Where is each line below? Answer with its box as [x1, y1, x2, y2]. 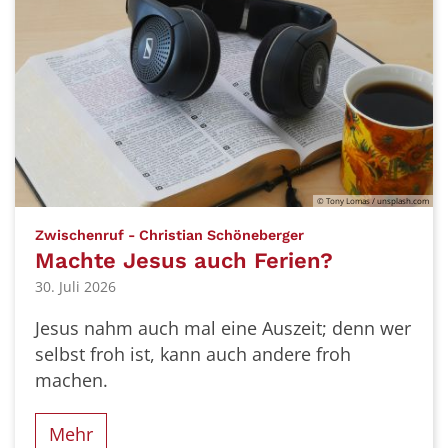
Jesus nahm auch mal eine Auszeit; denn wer [35, 316, 411, 341]
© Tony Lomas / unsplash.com [317, 194, 429, 206]
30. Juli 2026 [35, 277, 116, 297]
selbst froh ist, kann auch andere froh [35, 342, 351, 367]
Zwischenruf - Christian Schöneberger [35, 226, 304, 243]
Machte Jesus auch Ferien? [35, 247, 333, 273]
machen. [35, 368, 108, 393]
